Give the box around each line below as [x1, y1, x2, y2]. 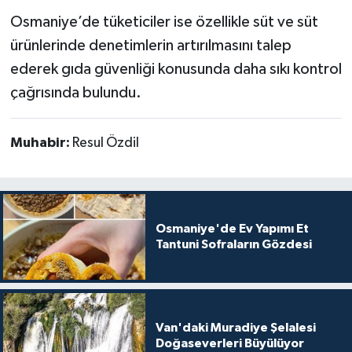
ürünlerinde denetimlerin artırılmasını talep [9, 38, 291, 54]
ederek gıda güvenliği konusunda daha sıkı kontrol [9, 61, 342, 78]
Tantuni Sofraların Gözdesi [155, 238, 312, 251]
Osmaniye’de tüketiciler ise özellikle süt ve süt [9, 14, 318, 31]
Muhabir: [9, 136, 72, 151]
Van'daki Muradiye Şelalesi [155, 321, 316, 334]
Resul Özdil [71, 136, 139, 151]
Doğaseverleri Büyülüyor [155, 336, 304, 350]
